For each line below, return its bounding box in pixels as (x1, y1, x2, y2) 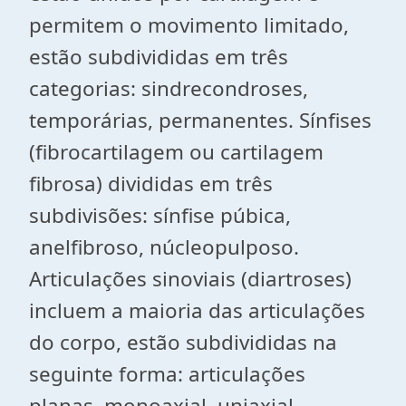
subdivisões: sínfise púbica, (29, 201, 291, 229)
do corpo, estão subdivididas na (29, 328, 337, 356)
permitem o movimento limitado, (29, 11, 349, 39)
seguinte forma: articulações (29, 360, 305, 388)
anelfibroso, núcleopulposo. (29, 233, 299, 261)
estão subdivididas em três (29, 43, 288, 71)
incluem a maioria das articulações (29, 296, 365, 324)
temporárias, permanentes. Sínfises (29, 106, 372, 134)
